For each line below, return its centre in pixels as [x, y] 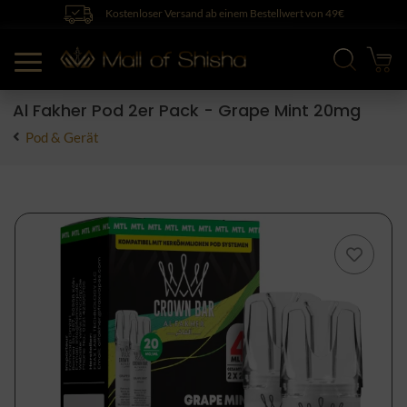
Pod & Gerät [62, 137]
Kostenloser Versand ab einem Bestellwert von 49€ [223, 14]
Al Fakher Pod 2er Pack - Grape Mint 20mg [187, 110]
